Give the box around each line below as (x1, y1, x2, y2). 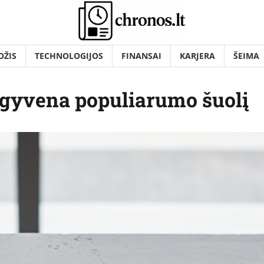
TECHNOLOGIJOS (35, 50, 103, 62)
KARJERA (180, 50, 215, 62)
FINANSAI (121, 50, 161, 62)
